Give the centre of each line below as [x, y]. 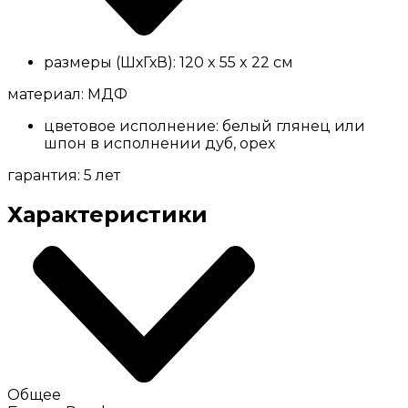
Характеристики [107, 215]
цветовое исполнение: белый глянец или [204, 126]
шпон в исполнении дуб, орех [159, 143]
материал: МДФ [67, 94]
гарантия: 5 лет [64, 175]
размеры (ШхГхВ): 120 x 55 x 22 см [168, 62]
